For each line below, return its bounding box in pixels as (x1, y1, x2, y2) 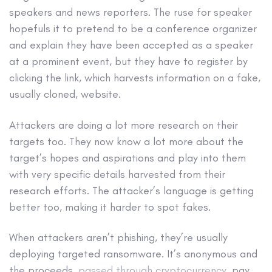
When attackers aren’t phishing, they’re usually (9, 230, 228, 244)
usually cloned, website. (9, 87, 121, 101)
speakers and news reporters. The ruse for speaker (9, 5, 252, 19)
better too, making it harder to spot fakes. (9, 200, 211, 214)
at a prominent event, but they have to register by (9, 55, 248, 69)
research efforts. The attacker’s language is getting (9, 183, 254, 197)
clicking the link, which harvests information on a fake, (9, 71, 260, 85)
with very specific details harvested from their (9, 167, 225, 181)
